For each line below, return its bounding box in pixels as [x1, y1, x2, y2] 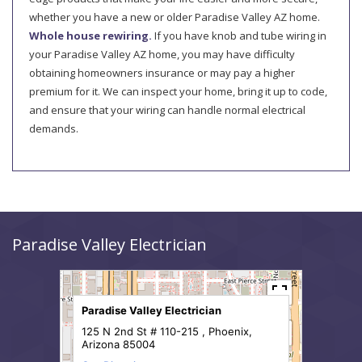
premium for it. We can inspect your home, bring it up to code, [29, 84, 327, 99]
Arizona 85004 [81, 338, 155, 351]
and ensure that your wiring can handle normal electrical [29, 103, 305, 118]
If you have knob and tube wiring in [152, 28, 326, 44]
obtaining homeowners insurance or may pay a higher [29, 65, 295, 81]
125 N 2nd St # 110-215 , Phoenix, [81, 325, 252, 339]
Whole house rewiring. [29, 28, 152, 44]
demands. [29, 121, 78, 137]
